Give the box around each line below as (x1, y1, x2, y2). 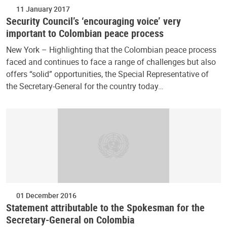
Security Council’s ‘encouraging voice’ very (6, 14, 181, 28)
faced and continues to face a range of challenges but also (6, 56, 216, 67)
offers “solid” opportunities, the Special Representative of (6, 68, 209, 80)
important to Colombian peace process (6, 26, 164, 40)
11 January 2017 (16, 4, 70, 14)
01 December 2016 (16, 190, 77, 200)
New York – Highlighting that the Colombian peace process (6, 44, 216, 55)
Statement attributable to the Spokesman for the (6, 200, 205, 214)
